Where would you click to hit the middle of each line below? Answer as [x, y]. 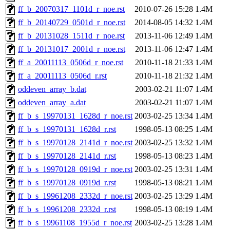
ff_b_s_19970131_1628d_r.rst [67, 129]
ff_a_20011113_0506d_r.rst [62, 76]
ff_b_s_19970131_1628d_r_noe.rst [75, 116]
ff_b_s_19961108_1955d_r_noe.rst [75, 223]
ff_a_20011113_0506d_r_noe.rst [71, 63]
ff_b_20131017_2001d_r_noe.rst [72, 49]
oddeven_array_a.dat [52, 103]
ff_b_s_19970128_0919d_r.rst [67, 183]
